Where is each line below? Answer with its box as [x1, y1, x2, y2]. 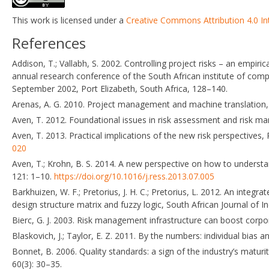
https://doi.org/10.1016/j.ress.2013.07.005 [54, 170, 214, 182]
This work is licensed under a [12, 14, 126, 26]
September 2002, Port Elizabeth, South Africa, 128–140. [12, 82, 228, 94]
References [12, 32, 86, 53]
